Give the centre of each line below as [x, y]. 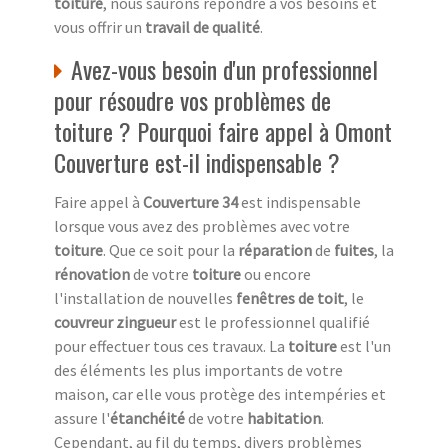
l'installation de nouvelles [145, 298]
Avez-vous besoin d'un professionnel [224, 69]
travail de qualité [202, 27]
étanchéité [147, 418]
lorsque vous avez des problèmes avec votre [202, 226]
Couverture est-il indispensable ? [197, 162]
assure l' [82, 418]
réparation [275, 250]
